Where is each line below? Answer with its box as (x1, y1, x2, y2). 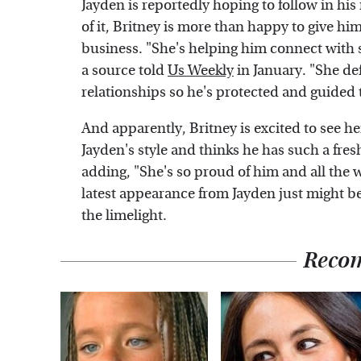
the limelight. (81, 206, 167, 224)
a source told (81, 61, 168, 79)
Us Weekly (168, 61, 234, 79)
